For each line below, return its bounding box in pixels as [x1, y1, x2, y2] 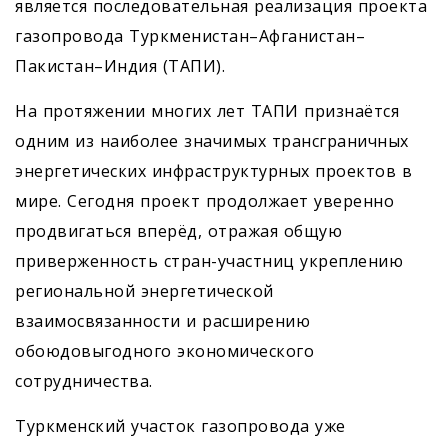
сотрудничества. [15, 370, 153, 392]
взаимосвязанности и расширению [15, 310, 310, 332]
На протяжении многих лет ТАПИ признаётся [15, 100, 399, 122]
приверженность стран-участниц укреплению [15, 250, 403, 272]
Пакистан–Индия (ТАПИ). [15, 55, 225, 77]
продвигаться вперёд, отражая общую [15, 220, 342, 242]
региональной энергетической [15, 280, 274, 302]
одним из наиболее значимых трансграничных [15, 130, 409, 152]
